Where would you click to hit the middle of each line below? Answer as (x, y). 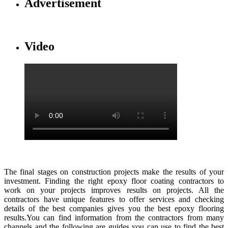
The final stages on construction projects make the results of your (114, 172)
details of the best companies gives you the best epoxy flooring (114, 208)
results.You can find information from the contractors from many (114, 217)
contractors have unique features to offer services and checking (114, 199)
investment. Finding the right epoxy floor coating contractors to (114, 181)
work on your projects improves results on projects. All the (114, 190)
